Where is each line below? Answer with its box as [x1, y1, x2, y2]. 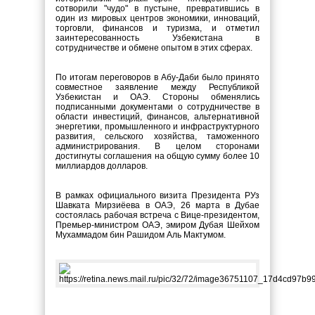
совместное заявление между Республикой [56, 82, 259, 92]
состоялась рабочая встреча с [56, 210, 181, 220]
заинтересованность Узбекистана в [56, 33, 259, 43]
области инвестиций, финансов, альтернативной [56, 112, 259, 122]
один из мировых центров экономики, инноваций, [56, 13, 259, 23]
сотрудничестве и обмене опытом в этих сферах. [56, 43, 252, 53]
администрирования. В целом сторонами [56, 141, 259, 151]
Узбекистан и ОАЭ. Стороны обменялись [56, 92, 259, 102]
